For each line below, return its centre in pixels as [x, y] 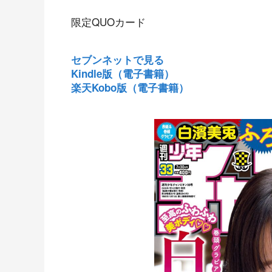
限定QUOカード [108, 21]
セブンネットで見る [117, 59]
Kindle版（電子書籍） [123, 73]
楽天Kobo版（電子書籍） [130, 87]
